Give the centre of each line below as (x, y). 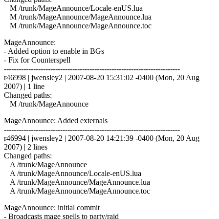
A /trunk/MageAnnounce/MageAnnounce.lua (77, 182)
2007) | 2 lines (26, 147)
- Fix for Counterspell (37, 60)
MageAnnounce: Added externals (56, 120)
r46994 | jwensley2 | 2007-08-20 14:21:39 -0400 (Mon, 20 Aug (102, 138)
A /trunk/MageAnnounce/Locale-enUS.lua (73, 173)
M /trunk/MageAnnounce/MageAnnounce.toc (78, 25)
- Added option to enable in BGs (54, 51)
